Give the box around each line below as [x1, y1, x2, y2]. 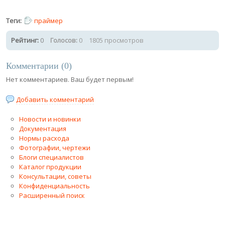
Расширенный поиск [19, 190, 85, 200]
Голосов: [50, 35, 78, 45]
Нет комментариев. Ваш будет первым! [6, 74, 134, 84]
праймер [34, 16, 63, 25]
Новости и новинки [19, 114, 81, 124]
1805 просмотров [89, 35, 144, 45]
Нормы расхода [19, 133, 70, 143]
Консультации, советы [19, 171, 92, 181]
